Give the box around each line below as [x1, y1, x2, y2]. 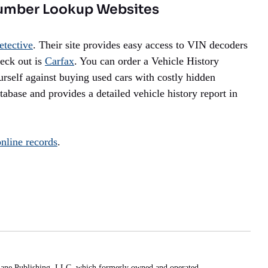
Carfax [45, 55, 74, 68]
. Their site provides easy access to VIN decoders [33, 39, 248, 51]
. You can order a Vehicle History [74, 55, 219, 68]
